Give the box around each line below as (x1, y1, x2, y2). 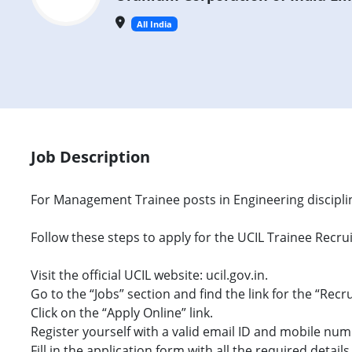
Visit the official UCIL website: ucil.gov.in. (31, 266, 268, 284)
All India (136, 18, 172, 30)
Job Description (31, 145, 150, 167)
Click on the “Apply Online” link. (31, 303, 213, 321)
